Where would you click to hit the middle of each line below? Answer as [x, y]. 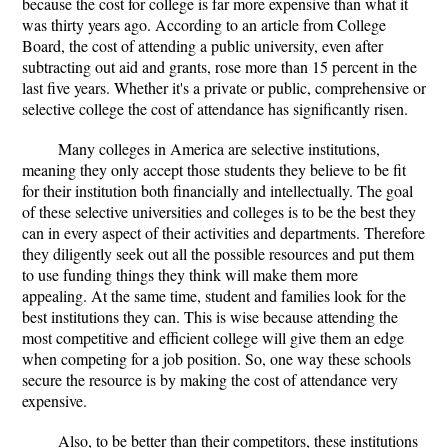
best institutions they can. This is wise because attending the [210, 316]
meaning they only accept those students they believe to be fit [214, 169]
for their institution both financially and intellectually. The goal [217, 190]
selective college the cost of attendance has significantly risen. [215, 108]
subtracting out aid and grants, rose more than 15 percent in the [219, 66]
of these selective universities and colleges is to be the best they [219, 211]
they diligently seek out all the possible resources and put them [218, 253]
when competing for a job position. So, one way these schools [216, 358]
